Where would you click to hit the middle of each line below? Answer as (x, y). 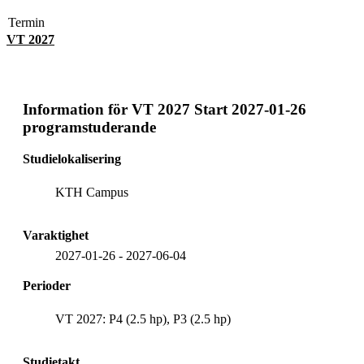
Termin (26, 22)
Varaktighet (56, 235)
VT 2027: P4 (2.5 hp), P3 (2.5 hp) (143, 318)
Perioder (47, 285)
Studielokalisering (72, 158)
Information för (75, 109)
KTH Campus (92, 192)
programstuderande (89, 127)
